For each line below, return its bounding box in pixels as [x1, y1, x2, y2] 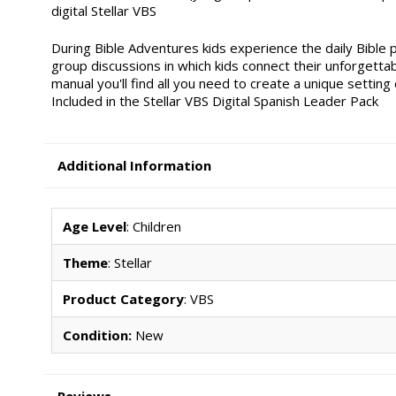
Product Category [62, 290, 184, 308]
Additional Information [57, 156, 212, 174]
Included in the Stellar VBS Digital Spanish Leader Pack [50, 92, 378, 110]
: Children [126, 217, 181, 236]
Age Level [62, 217, 126, 236]
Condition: [62, 326, 132, 345]
